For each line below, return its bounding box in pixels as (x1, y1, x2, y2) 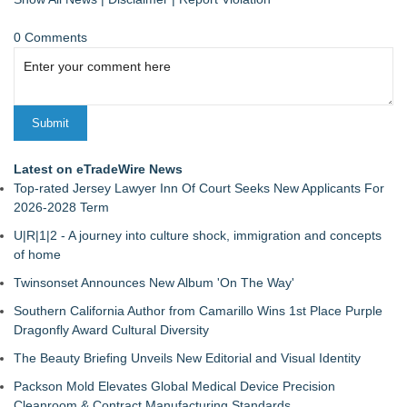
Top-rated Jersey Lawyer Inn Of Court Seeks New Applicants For (14, 181, 384, 195)
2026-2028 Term (14, 200, 109, 214)
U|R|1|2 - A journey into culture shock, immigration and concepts (14, 228, 382, 243)
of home (14, 247, 61, 262)
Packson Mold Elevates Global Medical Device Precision (14, 379, 335, 393)
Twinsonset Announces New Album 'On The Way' (14, 275, 294, 290)
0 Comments (14, 30, 87, 45)
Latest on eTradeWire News (14, 162, 183, 176)
